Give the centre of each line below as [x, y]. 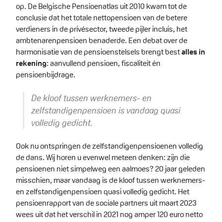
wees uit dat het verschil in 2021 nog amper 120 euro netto [109, 215]
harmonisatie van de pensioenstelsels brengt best [99, 52]
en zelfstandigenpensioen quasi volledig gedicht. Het [103, 192]
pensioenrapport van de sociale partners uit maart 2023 [106, 203]
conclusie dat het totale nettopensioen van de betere [102, 18]
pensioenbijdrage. [46, 75]
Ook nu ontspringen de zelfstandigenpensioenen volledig [110, 146]
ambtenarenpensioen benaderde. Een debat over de [102, 41]
